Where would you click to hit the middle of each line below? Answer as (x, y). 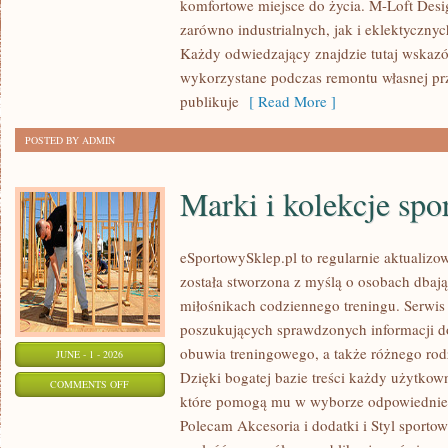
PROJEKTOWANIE (168, 14)
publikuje (209, 101)
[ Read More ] (287, 101)
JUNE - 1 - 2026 (90, 354)
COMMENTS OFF (90, 384)
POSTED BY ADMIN (70, 140)
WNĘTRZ (149, 39)
